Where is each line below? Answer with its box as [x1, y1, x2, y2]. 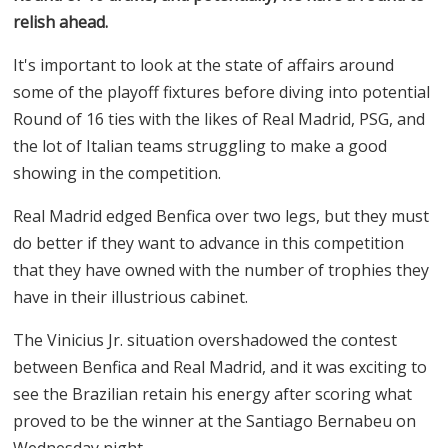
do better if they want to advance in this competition [13, 231, 405, 254]
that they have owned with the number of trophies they [13, 258, 430, 281]
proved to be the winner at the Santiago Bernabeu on [13, 409, 417, 432]
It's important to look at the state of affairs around [13, 53, 395, 76]
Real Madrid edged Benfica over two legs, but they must [13, 204, 430, 227]
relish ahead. [13, 10, 109, 33]
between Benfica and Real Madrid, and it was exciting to [13, 355, 428, 378]
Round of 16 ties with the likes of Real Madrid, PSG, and [13, 107, 426, 130]
